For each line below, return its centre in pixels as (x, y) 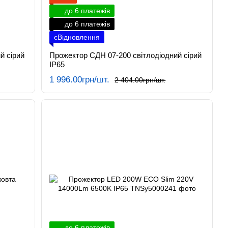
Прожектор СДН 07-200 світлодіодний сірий (126, 55)
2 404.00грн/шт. (140, 80)
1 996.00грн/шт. (80, 80)
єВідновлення (77, 37)
